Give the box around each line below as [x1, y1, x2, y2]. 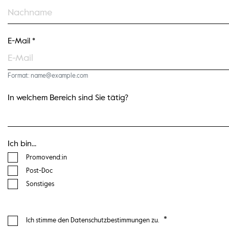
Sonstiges [26, 180, 54, 188]
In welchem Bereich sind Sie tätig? [8, 94, 129, 102]
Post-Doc [26, 167, 53, 174]
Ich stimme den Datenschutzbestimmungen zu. [26, 217, 159, 224]
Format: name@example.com [8, 73, 88, 79]
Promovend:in [26, 154, 67, 161]
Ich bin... [8, 140, 37, 148]
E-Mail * [8, 37, 36, 45]
